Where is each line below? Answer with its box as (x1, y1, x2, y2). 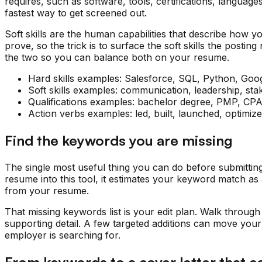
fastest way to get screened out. (5, 7, 147, 19)
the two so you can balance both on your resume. (5, 51, 229, 64)
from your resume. (5, 185, 89, 197)
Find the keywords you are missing (5, 132, 233, 150)
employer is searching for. (5, 229, 120, 242)
